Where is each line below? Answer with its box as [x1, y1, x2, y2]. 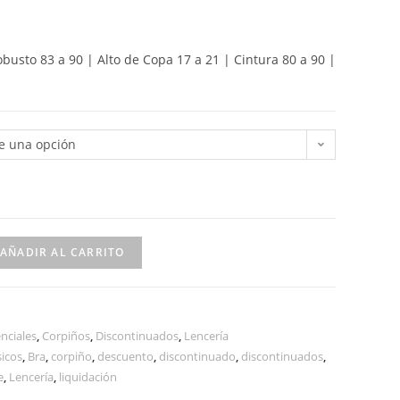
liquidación [59, 369, 117, 385]
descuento [97, 348, 154, 364]
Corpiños [42, 328, 90, 344]
